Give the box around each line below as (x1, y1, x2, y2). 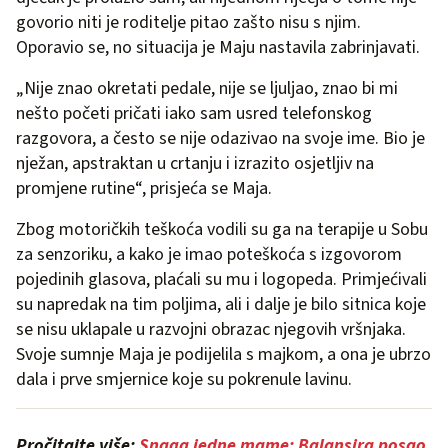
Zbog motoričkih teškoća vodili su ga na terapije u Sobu (16, 216, 428, 242)
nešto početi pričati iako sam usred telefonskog (16, 100, 372, 126)
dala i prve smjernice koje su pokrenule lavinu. (16, 366, 352, 392)
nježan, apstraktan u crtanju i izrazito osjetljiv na (16, 150, 374, 176)
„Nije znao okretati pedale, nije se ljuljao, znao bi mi (16, 75, 398, 101)
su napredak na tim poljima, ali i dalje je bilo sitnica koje (16, 291, 426, 317)
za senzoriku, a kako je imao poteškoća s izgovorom (16, 241, 402, 267)
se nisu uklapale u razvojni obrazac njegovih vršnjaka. (16, 316, 406, 342)
